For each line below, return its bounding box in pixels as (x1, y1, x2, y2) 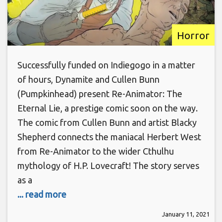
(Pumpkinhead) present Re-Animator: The (17, 88, 182, 99)
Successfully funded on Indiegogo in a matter (17, 59, 195, 70)
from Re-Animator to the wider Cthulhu (17, 146, 174, 156)
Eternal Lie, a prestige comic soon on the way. (17, 103, 198, 113)
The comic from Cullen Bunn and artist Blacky (17, 117, 197, 127)
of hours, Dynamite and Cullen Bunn (17, 74, 160, 84)
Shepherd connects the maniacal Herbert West (17, 131, 201, 142)
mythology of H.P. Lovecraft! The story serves (17, 160, 199, 170)
